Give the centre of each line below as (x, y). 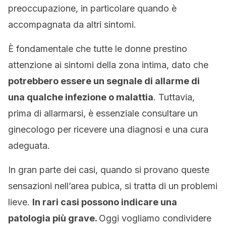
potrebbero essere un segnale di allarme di (104, 81)
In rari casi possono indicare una (105, 202)
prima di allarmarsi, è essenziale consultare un (103, 113)
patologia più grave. (53, 218)
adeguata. (29, 146)
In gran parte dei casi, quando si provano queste (109, 170)
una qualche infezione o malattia (81, 97)
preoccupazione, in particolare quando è (92, 8)
